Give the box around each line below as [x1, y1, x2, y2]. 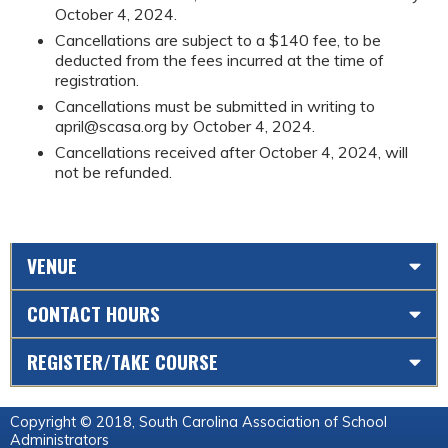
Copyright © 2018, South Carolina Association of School [10, 412, 387, 431]
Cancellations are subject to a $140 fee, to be [55, 30, 381, 51]
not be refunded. [55, 162, 172, 183]
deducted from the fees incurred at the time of [55, 50, 384, 71]
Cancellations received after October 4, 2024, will [55, 142, 408, 163]
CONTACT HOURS [27, 298, 160, 328]
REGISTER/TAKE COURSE [27, 346, 218, 376]
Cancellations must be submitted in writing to [55, 96, 375, 117]
